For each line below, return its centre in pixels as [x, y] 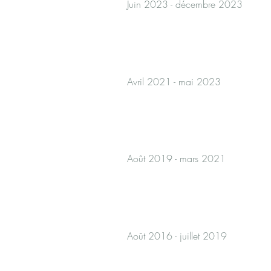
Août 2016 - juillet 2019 [177, 236]
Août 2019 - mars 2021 [176, 158]
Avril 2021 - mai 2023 [174, 82]
